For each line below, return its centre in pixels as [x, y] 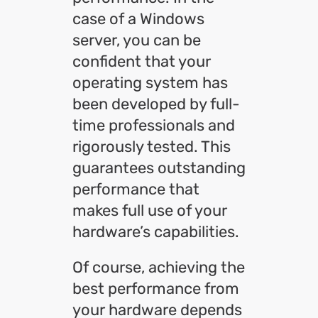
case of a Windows [138, 19]
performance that [136, 189]
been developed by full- [156, 104]
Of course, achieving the [159, 267]
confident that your [142, 61]
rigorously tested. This [152, 147]
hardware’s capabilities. [156, 232]
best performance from [156, 289]
